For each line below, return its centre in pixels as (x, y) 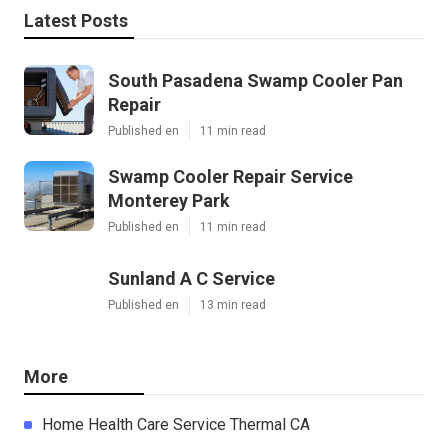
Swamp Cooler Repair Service (230, 176)
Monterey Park (169, 200)
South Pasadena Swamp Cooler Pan (255, 80)
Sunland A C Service (191, 278)
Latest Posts (76, 20)
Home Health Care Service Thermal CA (176, 424)
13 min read (233, 304)
